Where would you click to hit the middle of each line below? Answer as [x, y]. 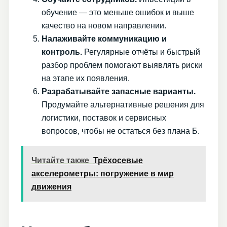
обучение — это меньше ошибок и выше [118, 12]
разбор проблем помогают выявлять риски [122, 65]
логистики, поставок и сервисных [104, 118]
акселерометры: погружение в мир [103, 173]
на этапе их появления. [86, 78]
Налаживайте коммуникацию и [104, 39]
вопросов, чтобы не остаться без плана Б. [121, 131]
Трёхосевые [118, 160]
